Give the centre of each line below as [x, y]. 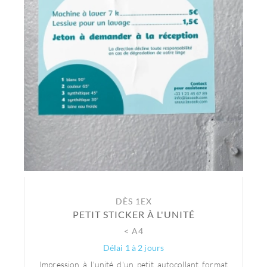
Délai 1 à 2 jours [133, 248]
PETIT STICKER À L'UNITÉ [133, 214]
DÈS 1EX [133, 201]
